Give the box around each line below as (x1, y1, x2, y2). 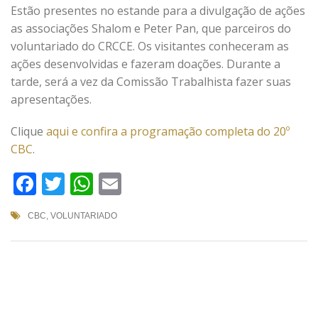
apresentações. (11, 92, 92, 107)
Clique (11, 124, 46, 139)
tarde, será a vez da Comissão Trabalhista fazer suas (11, 74, 291, 89)
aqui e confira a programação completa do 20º (46, 124, 290, 139)
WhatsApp (93, 168, 202, 199)
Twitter (65, 168, 141, 199)
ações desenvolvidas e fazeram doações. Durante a (11, 56, 280, 72)
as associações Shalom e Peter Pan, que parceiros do (11, 21, 291, 36)
